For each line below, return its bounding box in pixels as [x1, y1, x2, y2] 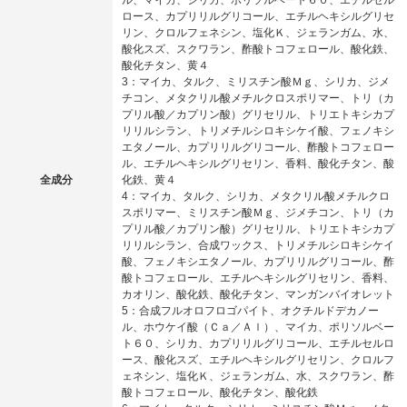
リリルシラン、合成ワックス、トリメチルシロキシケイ [122, 239, 394, 253]
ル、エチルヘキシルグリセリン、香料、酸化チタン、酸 [122, 157, 394, 171]
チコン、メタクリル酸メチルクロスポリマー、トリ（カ [122, 92, 394, 105]
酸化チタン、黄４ [122, 59, 209, 73]
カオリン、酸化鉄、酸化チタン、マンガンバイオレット [122, 288, 394, 302]
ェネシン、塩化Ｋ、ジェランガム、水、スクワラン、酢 [122, 370, 394, 383]
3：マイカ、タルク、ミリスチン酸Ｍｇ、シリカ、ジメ [122, 75, 390, 89]
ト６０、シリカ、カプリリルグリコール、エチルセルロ [122, 337, 394, 351]
